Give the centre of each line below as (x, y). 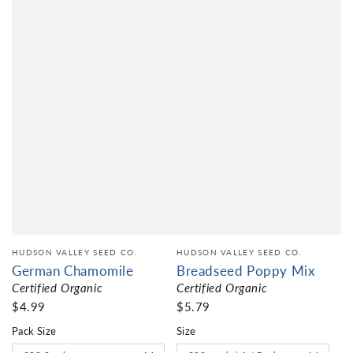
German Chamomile (73, 270)
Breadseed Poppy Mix (246, 270)
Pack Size (34, 330)
